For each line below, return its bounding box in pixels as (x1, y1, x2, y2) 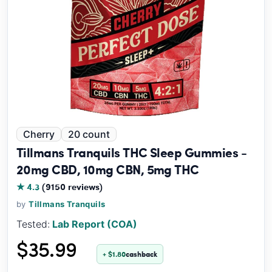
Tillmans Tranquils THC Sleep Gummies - (16, 143, 247, 161)
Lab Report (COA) (52, 218, 137, 230)
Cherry (23, 128, 55, 140)
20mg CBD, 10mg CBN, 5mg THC (16, 160, 202, 178)
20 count (68, 128, 110, 140)
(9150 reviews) (42, 180, 103, 193)
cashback (125, 249, 157, 259)
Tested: (16, 218, 50, 230)
